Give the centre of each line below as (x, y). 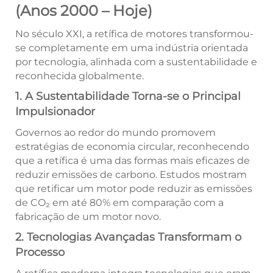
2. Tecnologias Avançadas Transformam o (128, 237)
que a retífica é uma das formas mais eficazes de (133, 161)
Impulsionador (55, 112)
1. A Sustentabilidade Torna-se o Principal (128, 97)
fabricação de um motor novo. (88, 217)
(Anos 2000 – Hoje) (84, 11)
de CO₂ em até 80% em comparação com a (119, 203)
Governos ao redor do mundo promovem (115, 133)
